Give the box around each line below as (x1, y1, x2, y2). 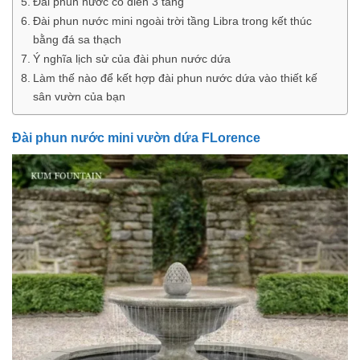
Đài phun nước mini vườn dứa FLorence (12, 130, 260, 145)
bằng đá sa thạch (32, 32, 121, 46)
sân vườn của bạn (32, 89, 125, 103)
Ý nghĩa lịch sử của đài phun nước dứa (32, 51, 231, 65)
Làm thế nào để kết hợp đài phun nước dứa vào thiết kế (32, 71, 317, 84)
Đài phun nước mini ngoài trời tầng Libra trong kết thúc (32, 14, 312, 27)
